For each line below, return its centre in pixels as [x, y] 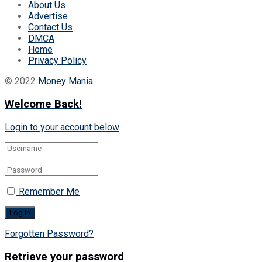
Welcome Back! [43, 104]
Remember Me [49, 191]
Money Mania [65, 81]
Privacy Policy [57, 61]
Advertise [48, 16]
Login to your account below [62, 127]
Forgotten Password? [49, 233]
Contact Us [50, 27]
